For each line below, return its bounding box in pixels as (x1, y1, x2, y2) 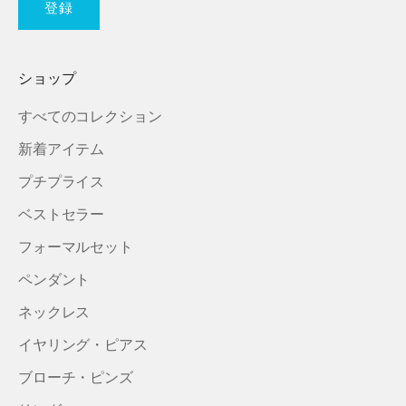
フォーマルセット (18, 237, 133, 256)
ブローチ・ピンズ (18, 367, 133, 386)
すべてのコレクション (18, 106, 162, 125)
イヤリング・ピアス (18, 334, 148, 353)
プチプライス (18, 171, 105, 190)
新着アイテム (18, 139, 105, 158)
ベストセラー (18, 204, 105, 223)
